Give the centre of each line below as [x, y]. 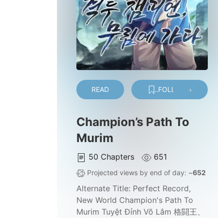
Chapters [119, 157]
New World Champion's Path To [135, 200]
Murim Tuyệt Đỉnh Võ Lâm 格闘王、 [141, 212]
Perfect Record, [162, 189]
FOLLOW [172, 90]
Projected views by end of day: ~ [139, 173]
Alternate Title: [105, 189]
